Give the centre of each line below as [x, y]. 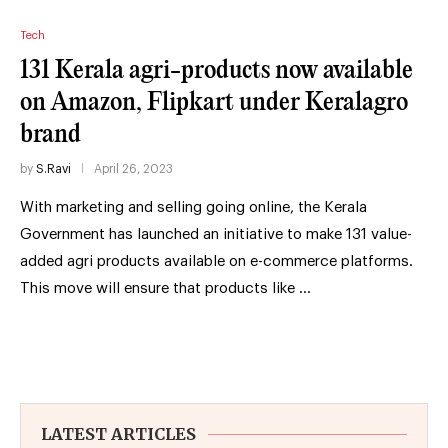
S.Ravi [53, 168]
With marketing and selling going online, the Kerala [193, 207]
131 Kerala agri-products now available [216, 70]
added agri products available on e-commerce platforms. [216, 261]
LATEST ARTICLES [118, 433]
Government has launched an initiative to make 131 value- [216, 234]
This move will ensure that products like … [165, 288]
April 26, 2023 [133, 168]
